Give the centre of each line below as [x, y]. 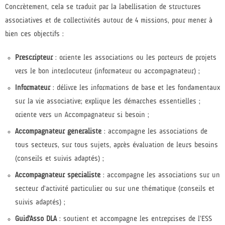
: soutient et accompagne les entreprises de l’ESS [134, 219]
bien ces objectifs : [34, 35]
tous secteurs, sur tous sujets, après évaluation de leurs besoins [117, 146]
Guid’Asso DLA [36, 219]
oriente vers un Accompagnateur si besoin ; [82, 116]
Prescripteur [34, 58]
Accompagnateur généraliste [58, 132]
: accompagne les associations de [154, 132]
